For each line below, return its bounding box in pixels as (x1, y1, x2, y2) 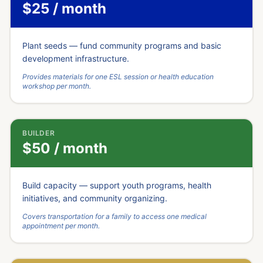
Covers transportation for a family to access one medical (22, 212, 207, 221)
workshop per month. (22, 82, 91, 90)
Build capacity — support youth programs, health (22, 180, 211, 190)
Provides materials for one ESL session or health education (22, 72, 214, 81)
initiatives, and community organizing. (22, 193, 167, 203)
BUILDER (22, 129, 55, 137)
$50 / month (22, 140, 107, 157)
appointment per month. (22, 221, 100, 230)
